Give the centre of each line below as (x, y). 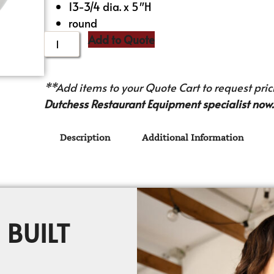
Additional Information (193, 138)
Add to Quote (122, 39)
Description (85, 138)
